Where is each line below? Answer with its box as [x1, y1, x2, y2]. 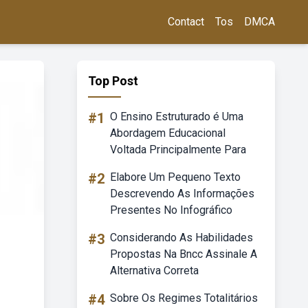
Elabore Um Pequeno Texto [110, 170, 241, 184]
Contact [168, 15, 204, 28]
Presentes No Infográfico [110, 203, 232, 217]
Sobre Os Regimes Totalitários [110, 291, 258, 305]
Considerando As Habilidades [110, 231, 253, 244]
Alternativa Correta [110, 264, 199, 277]
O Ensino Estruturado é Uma [110, 110, 243, 123]
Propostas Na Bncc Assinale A [110, 247, 257, 261]
